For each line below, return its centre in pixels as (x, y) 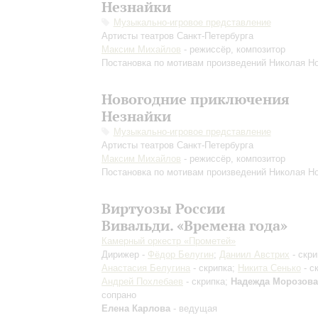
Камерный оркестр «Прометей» (169, 241)
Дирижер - (125, 254)
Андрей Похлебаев (142, 281)
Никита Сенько (269, 268)
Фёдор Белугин (181, 254)
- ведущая (194, 308)
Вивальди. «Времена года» (194, 225)
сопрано (119, 295)
